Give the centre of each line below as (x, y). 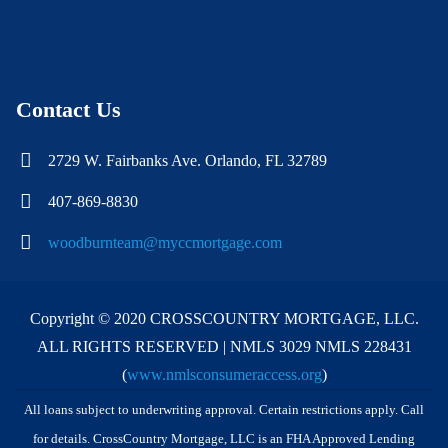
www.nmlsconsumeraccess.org (224, 374)
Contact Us (68, 110)
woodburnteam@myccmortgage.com (165, 242)
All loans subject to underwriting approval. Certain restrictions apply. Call (224, 409)
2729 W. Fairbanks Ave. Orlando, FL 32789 (187, 161)
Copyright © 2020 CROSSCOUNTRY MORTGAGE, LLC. (224, 318)
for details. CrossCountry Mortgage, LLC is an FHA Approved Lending (224, 438)
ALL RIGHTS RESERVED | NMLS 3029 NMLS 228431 (224, 346)
